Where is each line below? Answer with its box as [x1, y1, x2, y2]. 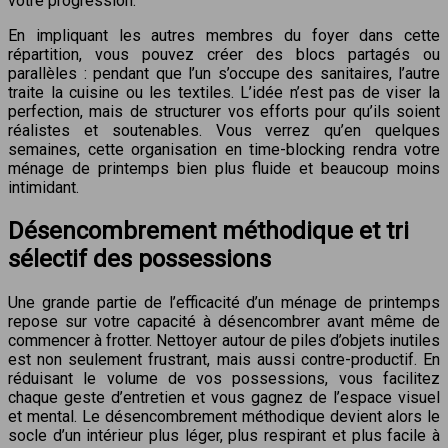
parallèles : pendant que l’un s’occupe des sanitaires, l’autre [8, 64, 440, 84]
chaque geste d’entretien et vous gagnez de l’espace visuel [8, 388, 440, 408]
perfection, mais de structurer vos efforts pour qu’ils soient [8, 102, 440, 122]
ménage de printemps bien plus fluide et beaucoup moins [8, 159, 440, 179]
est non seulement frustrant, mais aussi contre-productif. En [8, 350, 440, 370]
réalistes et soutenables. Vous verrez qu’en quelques [8, 121, 440, 141]
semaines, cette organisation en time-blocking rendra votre [8, 140, 440, 160]
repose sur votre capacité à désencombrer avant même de [8, 312, 440, 332]
